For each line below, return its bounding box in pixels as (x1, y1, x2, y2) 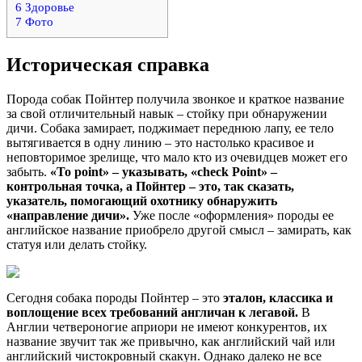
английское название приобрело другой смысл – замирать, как (6, 222, 351, 237)
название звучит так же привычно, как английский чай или (6, 334, 335, 348)
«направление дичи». (6, 208, 129, 222)
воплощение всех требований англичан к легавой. (6, 305, 298, 319)
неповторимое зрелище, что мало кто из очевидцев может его (6, 149, 347, 164)
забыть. (6, 164, 50, 179)
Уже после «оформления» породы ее (129, 208, 334, 222)
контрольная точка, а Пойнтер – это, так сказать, (6, 179, 294, 193)
